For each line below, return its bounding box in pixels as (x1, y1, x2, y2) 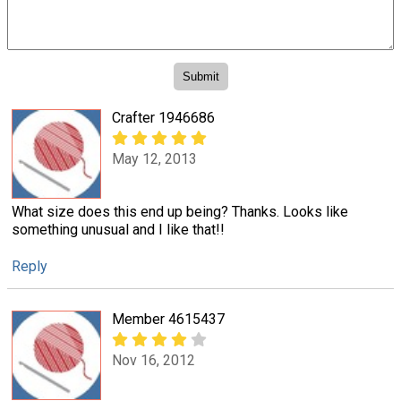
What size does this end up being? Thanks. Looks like (12, 202, 348, 220)
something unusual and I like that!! (12, 220, 225, 238)
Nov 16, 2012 (112, 352, 195, 370)
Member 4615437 (112, 310, 225, 328)
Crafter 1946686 (112, 108, 215, 126)
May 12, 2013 (112, 149, 197, 167)
